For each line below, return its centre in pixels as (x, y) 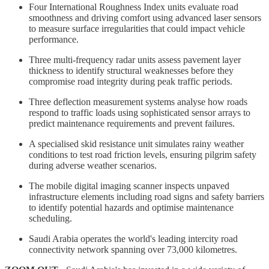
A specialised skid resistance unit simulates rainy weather (136, 144)
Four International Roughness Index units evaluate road (134, 7)
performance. (54, 39)
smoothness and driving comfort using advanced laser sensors (145, 17)
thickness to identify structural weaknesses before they (131, 70)
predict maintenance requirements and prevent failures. (132, 123)
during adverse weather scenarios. (93, 165)
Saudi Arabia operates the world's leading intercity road (133, 238)
